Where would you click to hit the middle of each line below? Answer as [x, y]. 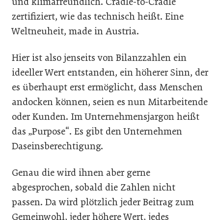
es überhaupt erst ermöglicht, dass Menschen [107, 87]
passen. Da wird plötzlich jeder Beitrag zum [103, 202]
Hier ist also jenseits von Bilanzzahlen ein [99, 58]
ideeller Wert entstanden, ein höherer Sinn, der [110, 72]
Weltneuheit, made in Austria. [75, 31]
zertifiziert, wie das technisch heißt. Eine [98, 16]
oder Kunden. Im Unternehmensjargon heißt [106, 117]
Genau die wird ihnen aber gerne [81, 173]
